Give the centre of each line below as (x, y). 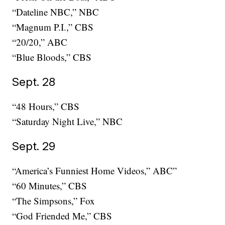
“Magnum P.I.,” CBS (53, 27)
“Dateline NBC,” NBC (56, 12)
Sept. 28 (34, 82)
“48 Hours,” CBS (46, 106)
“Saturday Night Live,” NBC (68, 122)
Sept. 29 (34, 146)
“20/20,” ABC (40, 42)
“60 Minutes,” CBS (50, 186)
